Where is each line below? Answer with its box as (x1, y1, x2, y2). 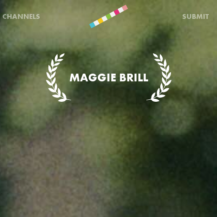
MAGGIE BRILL (69, 70, 148, 85)
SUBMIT (182, 11, 209, 21)
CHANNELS (2, 11, 41, 21)
